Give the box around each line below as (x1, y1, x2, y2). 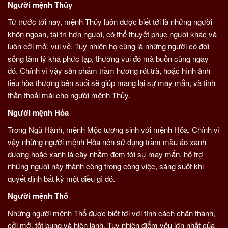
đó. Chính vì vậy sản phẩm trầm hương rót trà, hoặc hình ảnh (8, 65, 210, 76)
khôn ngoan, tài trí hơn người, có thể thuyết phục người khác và (8, 28, 217, 39)
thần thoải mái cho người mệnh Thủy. (8, 90, 130, 100)
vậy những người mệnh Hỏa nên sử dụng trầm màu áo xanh (8, 136, 206, 147)
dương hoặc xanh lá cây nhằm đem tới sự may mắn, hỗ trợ (8, 149, 203, 159)
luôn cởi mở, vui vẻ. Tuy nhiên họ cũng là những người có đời (8, 41, 209, 51)
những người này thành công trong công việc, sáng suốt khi (8, 161, 204, 172)
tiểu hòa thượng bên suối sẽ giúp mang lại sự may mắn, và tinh (8, 77, 215, 88)
